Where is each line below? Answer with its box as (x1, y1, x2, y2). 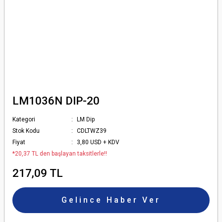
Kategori (12, 115, 35, 123)
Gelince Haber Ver (61, 195, 161, 205)
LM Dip (77, 115, 95, 123)
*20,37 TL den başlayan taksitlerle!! (12, 150, 107, 157)
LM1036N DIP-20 (12, 94, 100, 107)
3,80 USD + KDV (77, 138, 120, 146)
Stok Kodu (12, 127, 40, 134)
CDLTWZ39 (77, 127, 107, 134)
